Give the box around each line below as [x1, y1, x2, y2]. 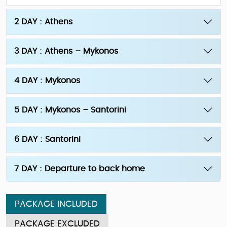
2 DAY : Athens [14, 18, 72, 26]
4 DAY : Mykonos [14, 77, 80, 85]
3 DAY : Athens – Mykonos [14, 47, 118, 55]
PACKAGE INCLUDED [15, 200, 98, 208]
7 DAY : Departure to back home [14, 165, 145, 173]
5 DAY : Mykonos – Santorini [14, 106, 126, 114]
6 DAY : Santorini [14, 135, 81, 143]
